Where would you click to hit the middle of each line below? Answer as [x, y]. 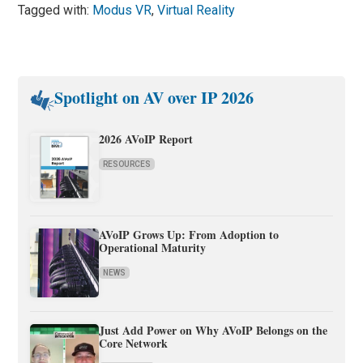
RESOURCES [127, 164]
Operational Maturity [153, 248]
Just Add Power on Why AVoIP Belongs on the [214, 331]
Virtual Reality [196, 11]
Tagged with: [56, 11]
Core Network [134, 344]
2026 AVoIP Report [146, 139]
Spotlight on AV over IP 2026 [154, 98]
